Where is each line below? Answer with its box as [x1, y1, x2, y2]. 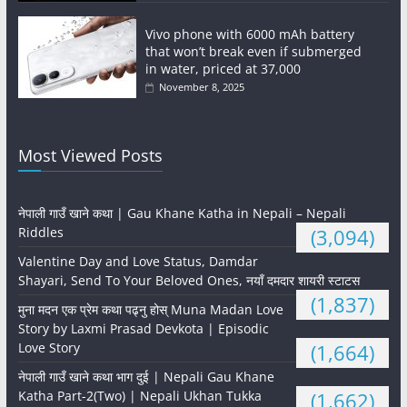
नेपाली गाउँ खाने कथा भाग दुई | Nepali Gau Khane [17, 368, 274, 386]
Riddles [17, 223, 64, 242]
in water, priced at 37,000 [144, 60, 301, 78]
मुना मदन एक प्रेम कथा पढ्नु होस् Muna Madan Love [17, 301, 283, 319]
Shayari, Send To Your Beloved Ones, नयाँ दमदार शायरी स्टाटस [17, 272, 360, 290]
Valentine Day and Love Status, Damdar [17, 253, 258, 271]
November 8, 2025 [158, 80, 244, 94]
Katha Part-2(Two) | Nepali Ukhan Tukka [17, 387, 262, 405]
